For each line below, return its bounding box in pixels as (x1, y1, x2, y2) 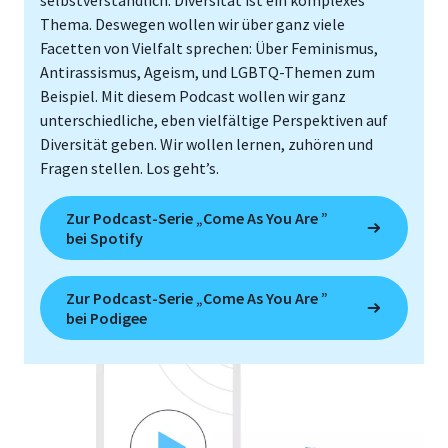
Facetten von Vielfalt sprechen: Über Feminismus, (40, 37, 378, 58)
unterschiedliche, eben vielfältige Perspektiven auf (40, 109, 388, 130)
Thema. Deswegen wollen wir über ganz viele (40, 13, 345, 34)
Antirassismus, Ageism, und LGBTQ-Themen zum (40, 61, 375, 82)
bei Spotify (66, 227, 143, 248)
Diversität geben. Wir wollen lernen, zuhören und (40, 133, 373, 154)
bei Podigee (66, 307, 147, 328)
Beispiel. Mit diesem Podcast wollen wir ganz (40, 85, 346, 106)
